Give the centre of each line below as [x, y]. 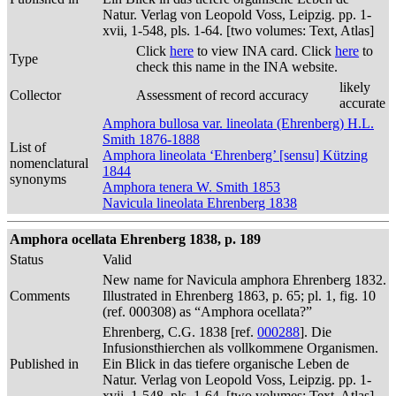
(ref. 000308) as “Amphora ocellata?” [207, 312]
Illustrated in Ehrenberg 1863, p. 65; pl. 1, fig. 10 [239, 296]
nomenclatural [49, 163]
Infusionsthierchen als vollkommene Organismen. [240, 348]
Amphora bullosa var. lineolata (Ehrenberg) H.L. [238, 123]
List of [28, 147]
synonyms [38, 179]
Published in [44, 364]
